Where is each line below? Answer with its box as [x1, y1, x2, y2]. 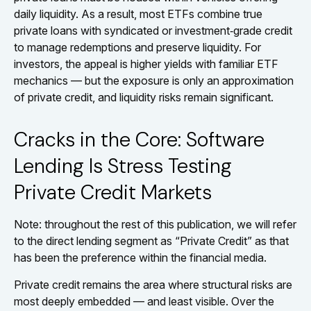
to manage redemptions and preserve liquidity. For [14, 40, 261, 54]
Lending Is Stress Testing [14, 152, 232, 179]
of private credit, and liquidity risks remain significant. [14, 90, 274, 104]
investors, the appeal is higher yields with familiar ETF [14, 56, 278, 71]
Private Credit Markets [14, 178, 212, 205]
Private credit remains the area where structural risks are [14, 277, 292, 292]
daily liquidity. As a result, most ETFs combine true [14, 6, 262, 21]
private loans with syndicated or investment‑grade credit [14, 23, 292, 37]
